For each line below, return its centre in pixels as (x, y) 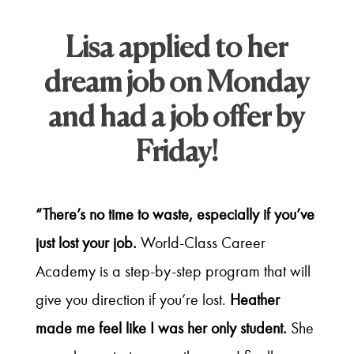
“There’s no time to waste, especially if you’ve (175, 214)
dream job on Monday (177, 83)
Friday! (177, 153)
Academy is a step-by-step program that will (173, 271)
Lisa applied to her (177, 48)
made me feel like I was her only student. (161, 328)
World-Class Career (201, 243)
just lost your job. (86, 243)
